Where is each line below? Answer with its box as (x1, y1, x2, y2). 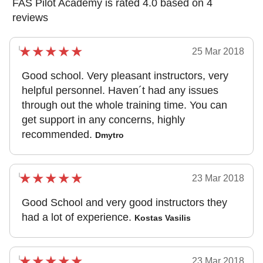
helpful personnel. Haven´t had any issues (22, 85, 218, 96)
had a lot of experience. (22, 211, 131, 223)
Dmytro (95, 130, 124, 140)
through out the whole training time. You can (22, 99, 227, 111)
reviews (12, 12, 48, 23)
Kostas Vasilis (134, 213, 191, 222)
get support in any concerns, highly (22, 114, 185, 126)
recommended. (22, 129, 92, 140)
